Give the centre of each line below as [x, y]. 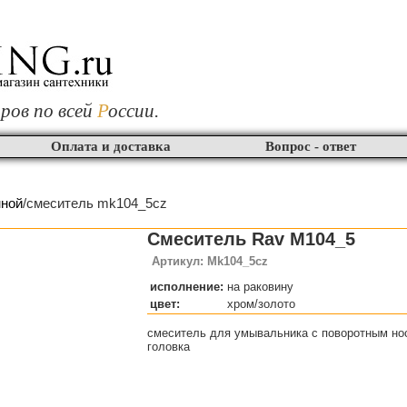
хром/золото [261, 304]
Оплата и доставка [111, 146]
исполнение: [187, 287]
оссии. [134, 111]
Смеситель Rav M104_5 [251, 239]
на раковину [260, 287]
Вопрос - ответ [311, 146]
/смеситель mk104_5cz [95, 203]
